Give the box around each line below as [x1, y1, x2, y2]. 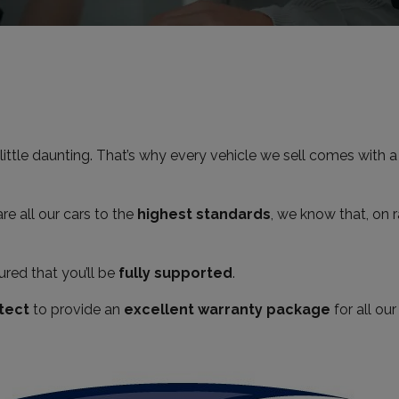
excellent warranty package [124, 301, 330, 318]
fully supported [118, 265, 232, 281]
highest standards [137, 206, 271, 223]
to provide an [29, 301, 124, 318]
